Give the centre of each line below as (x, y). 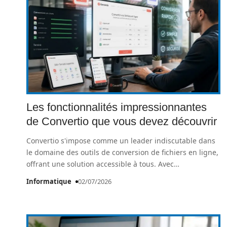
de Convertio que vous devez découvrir (122, 121)
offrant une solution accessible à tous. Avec (100, 164)
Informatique (49, 181)
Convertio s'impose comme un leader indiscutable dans (121, 141)
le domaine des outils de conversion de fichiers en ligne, (122, 152)
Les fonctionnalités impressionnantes (117, 107)
